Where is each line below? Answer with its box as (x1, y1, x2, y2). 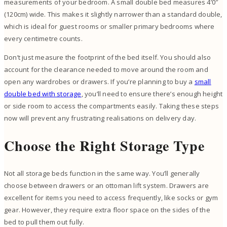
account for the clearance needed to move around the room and (4, 64, 208, 74)
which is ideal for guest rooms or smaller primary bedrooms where (4, 21, 215, 31)
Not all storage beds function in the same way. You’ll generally (4, 169, 200, 178)
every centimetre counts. (4, 33, 83, 43)
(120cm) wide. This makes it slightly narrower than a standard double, (4, 9, 222, 19)
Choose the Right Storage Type (4, 135, 205, 157)
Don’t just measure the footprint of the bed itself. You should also (4, 52, 211, 62)
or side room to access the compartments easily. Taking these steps (4, 101, 219, 110)
